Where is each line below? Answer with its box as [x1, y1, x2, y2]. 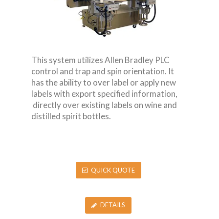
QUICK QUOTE [90, 166, 135, 174]
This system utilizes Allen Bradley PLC [31, 55, 170, 66]
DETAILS [100, 201, 125, 209]
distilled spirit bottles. [31, 111, 111, 122]
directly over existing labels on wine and [31, 100, 177, 110]
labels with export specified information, [31, 88, 177, 99]
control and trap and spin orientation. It [31, 66, 174, 77]
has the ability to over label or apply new [31, 77, 176, 88]
